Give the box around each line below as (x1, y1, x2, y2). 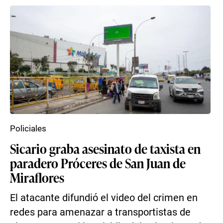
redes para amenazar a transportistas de (10, 207, 191, 218)
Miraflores (10, 168, 64, 186)
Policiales (10, 123, 46, 133)
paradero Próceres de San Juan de (10, 154, 186, 172)
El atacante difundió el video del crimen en (10, 192, 198, 204)
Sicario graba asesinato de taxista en (10, 139, 201, 157)
